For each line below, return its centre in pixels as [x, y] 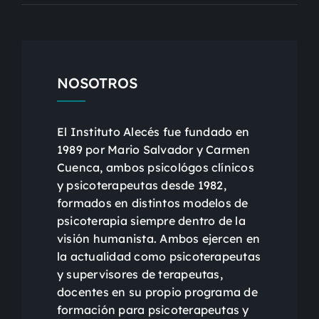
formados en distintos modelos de [152, 203]
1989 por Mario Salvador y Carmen [153, 149]
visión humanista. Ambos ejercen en [158, 238]
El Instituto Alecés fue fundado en [153, 131]
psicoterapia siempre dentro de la [151, 220]
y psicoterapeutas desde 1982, [141, 185]
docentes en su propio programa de [157, 292]
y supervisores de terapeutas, [140, 274]
